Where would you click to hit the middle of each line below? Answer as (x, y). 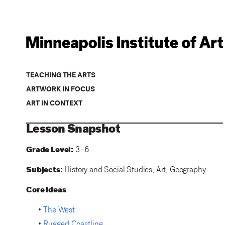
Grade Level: (50, 151)
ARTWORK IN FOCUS (61, 90)
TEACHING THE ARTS (61, 76)
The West (59, 211)
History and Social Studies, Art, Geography (134, 171)
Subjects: (44, 171)
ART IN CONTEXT (54, 104)
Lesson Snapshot (73, 130)
